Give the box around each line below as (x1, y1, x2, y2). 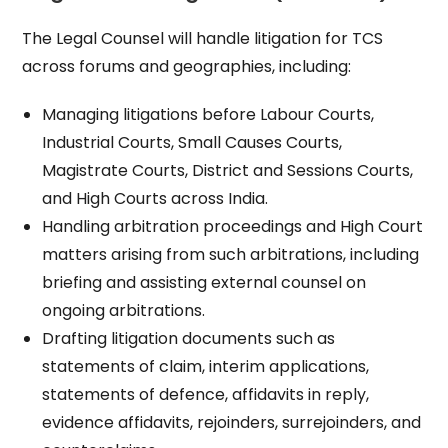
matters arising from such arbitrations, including (42, 243, 420, 266)
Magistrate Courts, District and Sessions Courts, (42, 159, 414, 182)
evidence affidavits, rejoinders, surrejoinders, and (42, 411, 422, 434)
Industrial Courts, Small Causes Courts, (42, 131, 343, 154)
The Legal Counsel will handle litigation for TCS (22, 27, 384, 50)
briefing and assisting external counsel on (42, 271, 367, 294)
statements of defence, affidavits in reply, (42, 383, 370, 406)
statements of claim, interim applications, (42, 355, 370, 378)
